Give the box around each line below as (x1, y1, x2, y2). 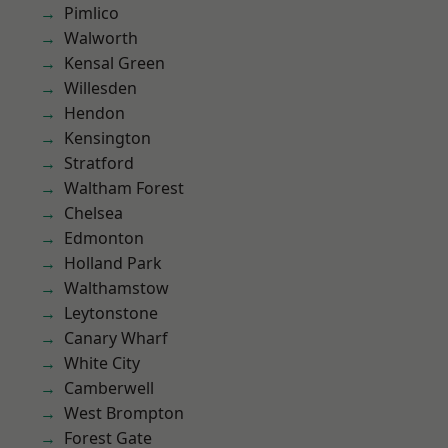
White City (64, 352, 140, 374)
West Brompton (64, 402, 184, 424)
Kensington (64, 127, 151, 149)
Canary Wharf (64, 327, 168, 349)
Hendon (64, 102, 125, 124)
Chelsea (64, 202, 123, 224)
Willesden (64, 77, 137, 99)
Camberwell (64, 377, 154, 399)
